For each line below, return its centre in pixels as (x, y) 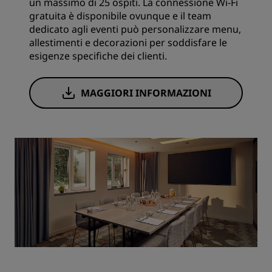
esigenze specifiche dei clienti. (98, 56)
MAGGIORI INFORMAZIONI (146, 93)
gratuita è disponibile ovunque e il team (120, 16)
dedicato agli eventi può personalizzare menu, (135, 29)
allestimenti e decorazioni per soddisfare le (128, 43)
